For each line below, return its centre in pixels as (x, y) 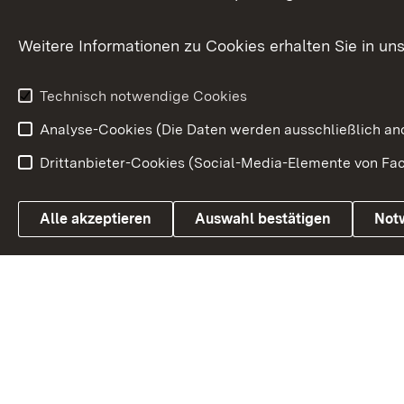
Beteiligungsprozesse (173, 78)
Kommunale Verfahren (174, 20)
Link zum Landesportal (177, 218)
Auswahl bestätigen (263, 219)
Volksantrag (352, 71)
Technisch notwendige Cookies (143, 96)
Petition (337, 35)
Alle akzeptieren (96, 219)
